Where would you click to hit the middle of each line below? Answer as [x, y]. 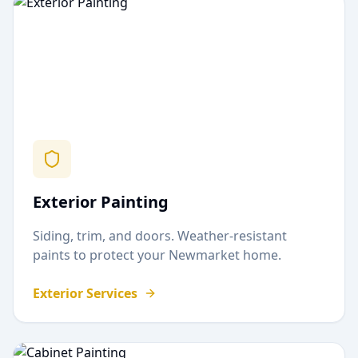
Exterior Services [85, 293]
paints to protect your [101, 255]
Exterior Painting [101, 202]
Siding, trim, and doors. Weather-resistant [160, 236]
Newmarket [204, 255]
